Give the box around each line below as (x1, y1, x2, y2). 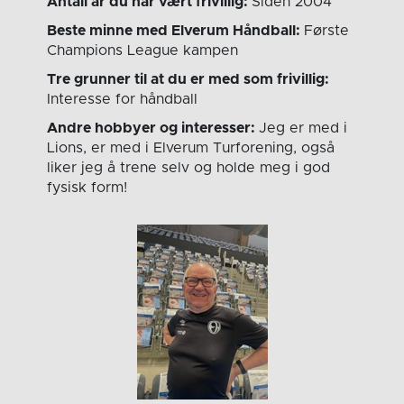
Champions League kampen (47, 43, 239, 59)
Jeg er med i (259, 121, 348, 136)
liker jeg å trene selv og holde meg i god (47, 161, 331, 176)
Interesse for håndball (47, 92, 198, 107)
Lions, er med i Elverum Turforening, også (47, 141, 335, 156)
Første (304, 23, 350, 39)
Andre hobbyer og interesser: (47, 121, 260, 136)
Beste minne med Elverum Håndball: (47, 23, 305, 39)
